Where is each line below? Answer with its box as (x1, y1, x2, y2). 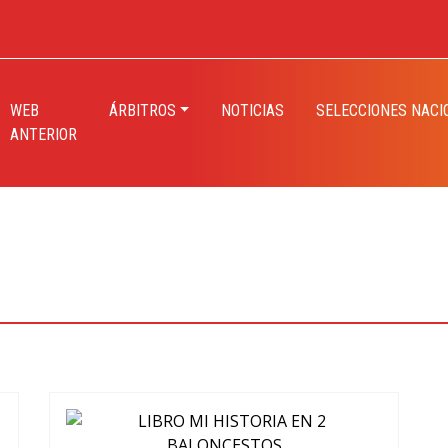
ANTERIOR (9, 125, 77, 144)
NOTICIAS (221, 101, 285, 120)
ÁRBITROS (108, 101, 176, 120)
